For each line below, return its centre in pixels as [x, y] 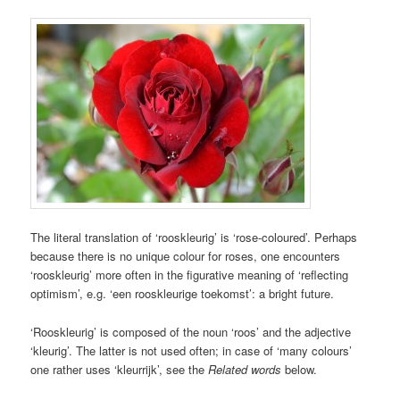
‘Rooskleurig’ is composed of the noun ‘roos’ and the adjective [191, 331]
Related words [245, 369]
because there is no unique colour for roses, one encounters [186, 256]
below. [300, 369]
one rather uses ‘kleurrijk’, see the [120, 369]
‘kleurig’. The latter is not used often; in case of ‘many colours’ [192, 350]
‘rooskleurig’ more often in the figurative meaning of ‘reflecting [190, 275]
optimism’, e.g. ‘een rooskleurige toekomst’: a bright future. [183, 294]
